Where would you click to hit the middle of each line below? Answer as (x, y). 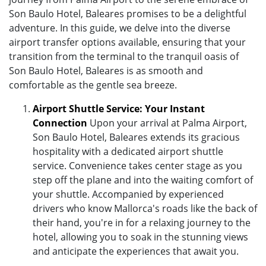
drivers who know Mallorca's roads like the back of (145, 208)
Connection (60, 123)
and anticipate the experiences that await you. (136, 251)
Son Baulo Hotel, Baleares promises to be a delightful (128, 13)
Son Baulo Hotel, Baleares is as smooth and (106, 70)
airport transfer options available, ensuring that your (127, 42)
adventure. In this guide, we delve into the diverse (120, 28)
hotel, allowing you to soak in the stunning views (140, 237)
